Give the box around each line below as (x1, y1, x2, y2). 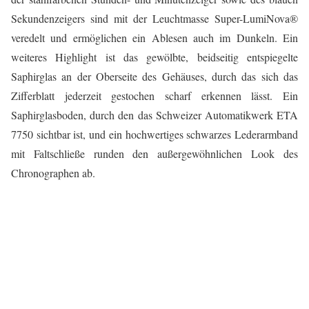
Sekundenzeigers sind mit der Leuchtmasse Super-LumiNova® (11, 11, 298, 26)
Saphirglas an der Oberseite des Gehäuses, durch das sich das (11, 69, 298, 84)
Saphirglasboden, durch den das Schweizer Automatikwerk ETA (11, 108, 298, 123)
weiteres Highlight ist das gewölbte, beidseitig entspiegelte (11, 50, 298, 65)
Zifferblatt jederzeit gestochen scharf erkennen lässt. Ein (11, 88, 298, 103)
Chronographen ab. (11, 166, 95, 181)
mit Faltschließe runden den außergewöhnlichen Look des (11, 146, 298, 161)
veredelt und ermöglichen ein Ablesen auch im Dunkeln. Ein (11, 30, 298, 46)
